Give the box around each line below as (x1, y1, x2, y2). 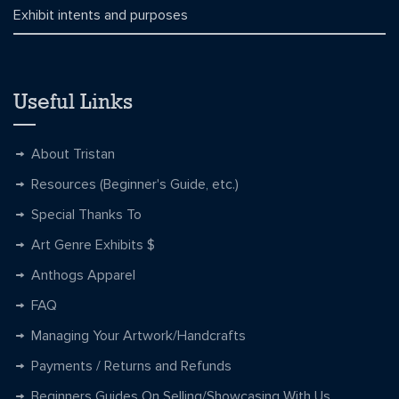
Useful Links (13, 87, 133, 113)
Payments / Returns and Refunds (31, 356, 232, 375)
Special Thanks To (31, 205, 142, 224)
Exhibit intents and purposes (13, 5, 188, 24)
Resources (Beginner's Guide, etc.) (31, 175, 239, 193)
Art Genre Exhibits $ (31, 235, 155, 254)
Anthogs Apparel (31, 265, 135, 284)
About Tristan (31, 144, 115, 163)
